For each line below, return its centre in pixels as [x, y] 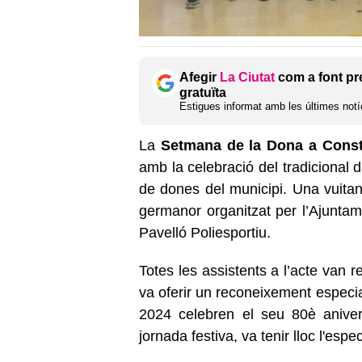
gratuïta [203, 92]
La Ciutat [247, 77]
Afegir [200, 77]
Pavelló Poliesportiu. [207, 232]
